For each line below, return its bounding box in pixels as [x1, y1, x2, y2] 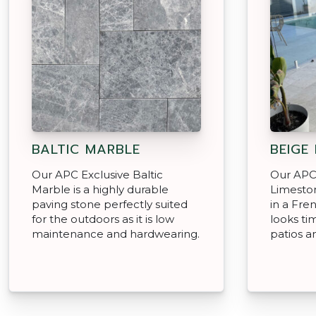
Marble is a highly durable [32, 182, 169, 196]
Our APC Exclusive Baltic [32, 167, 163, 181]
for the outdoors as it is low [32, 212, 174, 226]
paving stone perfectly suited [32, 197, 188, 211]
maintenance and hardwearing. [32, 226, 200, 241]
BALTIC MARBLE [32, 139, 140, 159]
